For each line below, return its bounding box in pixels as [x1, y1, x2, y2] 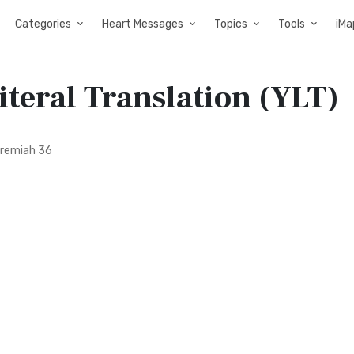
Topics [214, 17, 247, 31]
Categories [15, 17, 71, 31]
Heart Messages [102, 17, 183, 31]
